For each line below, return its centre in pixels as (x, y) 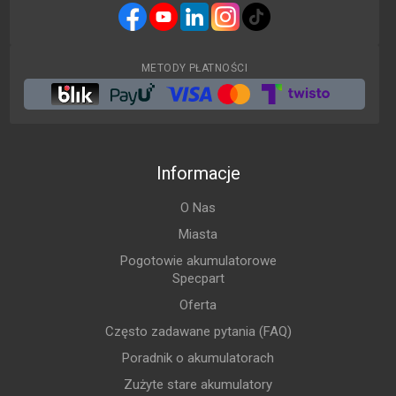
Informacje (198, 174)
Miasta (198, 235)
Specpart (198, 279)
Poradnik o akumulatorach (198, 358)
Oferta (198, 305)
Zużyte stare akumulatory (198, 385)
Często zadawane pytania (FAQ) (198, 332)
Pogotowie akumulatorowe (198, 261)
